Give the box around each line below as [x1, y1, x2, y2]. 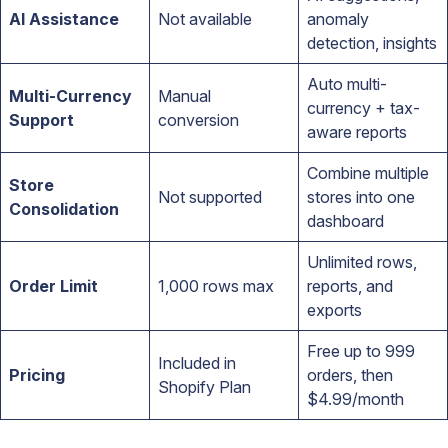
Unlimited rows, [307, 251, 417, 272]
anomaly [307, 8, 369, 29]
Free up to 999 [307, 340, 415, 361]
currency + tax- [307, 97, 420, 118]
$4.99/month [307, 388, 404, 409]
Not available [158, 8, 252, 29]
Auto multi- [307, 73, 387, 94]
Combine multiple [307, 162, 429, 183]
